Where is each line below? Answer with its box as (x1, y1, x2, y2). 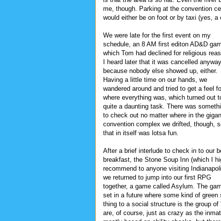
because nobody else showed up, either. (103, 67, 218, 74)
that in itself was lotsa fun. (103, 129, 179, 137)
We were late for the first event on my (103, 31, 211, 39)
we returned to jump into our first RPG (103, 173, 211, 181)
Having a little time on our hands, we (103, 75, 207, 83)
